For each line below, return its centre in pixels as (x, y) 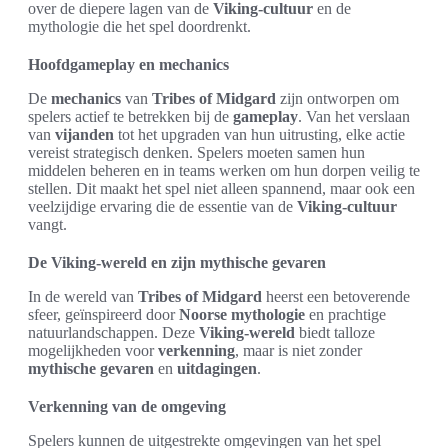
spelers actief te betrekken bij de (130, 117)
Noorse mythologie (242, 315)
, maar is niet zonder (298, 351)
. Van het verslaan (354, 117)
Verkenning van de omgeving (127, 407)
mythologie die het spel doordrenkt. (139, 27)
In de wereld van (83, 297)
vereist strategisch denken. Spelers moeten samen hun (196, 153)
